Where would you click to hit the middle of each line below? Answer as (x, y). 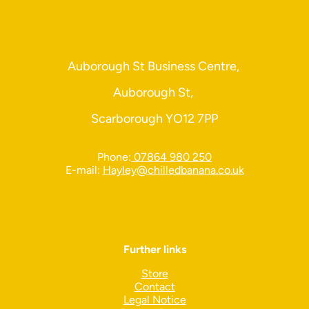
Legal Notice (154, 299)
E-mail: (84, 170)
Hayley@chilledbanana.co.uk (173, 170)
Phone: (114, 157)
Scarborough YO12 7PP (154, 118)
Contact (154, 286)
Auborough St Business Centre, (154, 66)
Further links (154, 249)
